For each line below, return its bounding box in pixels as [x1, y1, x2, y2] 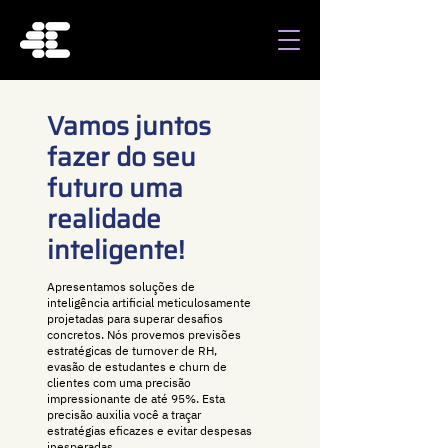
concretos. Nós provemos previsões [47, 327, 241, 342]
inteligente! [47, 229, 184, 270]
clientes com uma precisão [47, 375, 191, 390]
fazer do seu [47, 136, 202, 177]
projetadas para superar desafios [47, 311, 223, 326]
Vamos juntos [47, 105, 217, 146]
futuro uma [47, 167, 189, 208]
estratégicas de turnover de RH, [47, 343, 217, 358]
